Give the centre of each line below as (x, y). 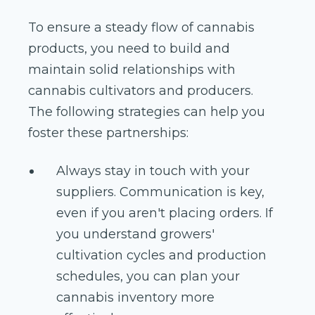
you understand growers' (135, 234)
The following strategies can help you (147, 112)
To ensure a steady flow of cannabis (141, 28)
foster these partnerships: (108, 133)
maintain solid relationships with (132, 70)
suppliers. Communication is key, (160, 192)
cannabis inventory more (135, 298)
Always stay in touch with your (153, 171)
